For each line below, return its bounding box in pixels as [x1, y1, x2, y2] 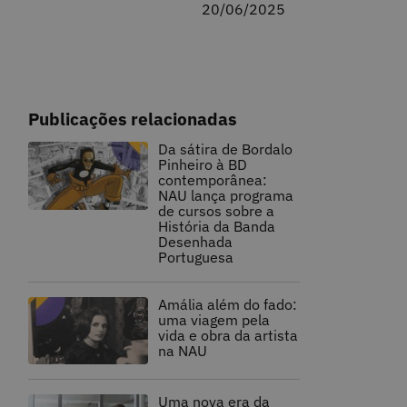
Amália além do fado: [158, 294, 298, 313]
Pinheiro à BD [158, 154, 248, 174]
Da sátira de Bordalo [158, 139, 293, 158]
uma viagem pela [158, 310, 271, 329]
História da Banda [158, 216, 276, 235]
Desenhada [158, 232, 233, 251]
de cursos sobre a [158, 201, 275, 220]
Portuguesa [158, 247, 234, 266]
